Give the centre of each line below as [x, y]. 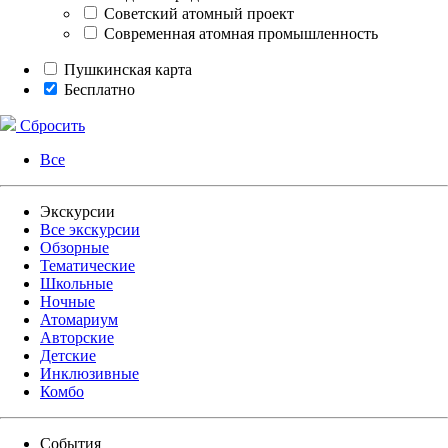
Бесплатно [99, 89]
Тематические [87, 265]
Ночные [67, 301]
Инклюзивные [89, 373]
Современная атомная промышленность [239, 33]
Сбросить [50, 125]
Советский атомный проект [197, 13]
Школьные [76, 283]
